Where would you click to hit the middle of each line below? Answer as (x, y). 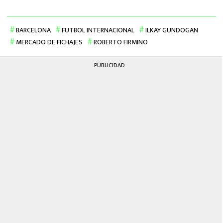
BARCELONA (33, 30)
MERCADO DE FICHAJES (49, 42)
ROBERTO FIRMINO (121, 42)
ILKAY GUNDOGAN (172, 30)
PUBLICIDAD (110, 65)
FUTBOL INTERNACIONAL (98, 30)
